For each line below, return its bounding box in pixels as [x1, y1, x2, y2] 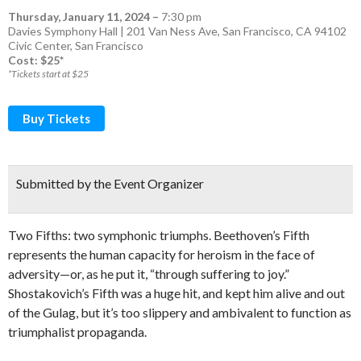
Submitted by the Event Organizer [16, 176, 204, 191]
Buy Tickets [23, 111, 90, 126]
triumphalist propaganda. [8, 324, 147, 339]
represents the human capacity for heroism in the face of [8, 247, 315, 262]
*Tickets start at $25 [8, 68, 89, 80]
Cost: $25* [8, 53, 64, 67]
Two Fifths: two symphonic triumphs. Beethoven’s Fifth [8, 227, 309, 243]
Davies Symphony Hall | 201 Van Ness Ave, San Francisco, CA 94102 [8, 24, 346, 38]
